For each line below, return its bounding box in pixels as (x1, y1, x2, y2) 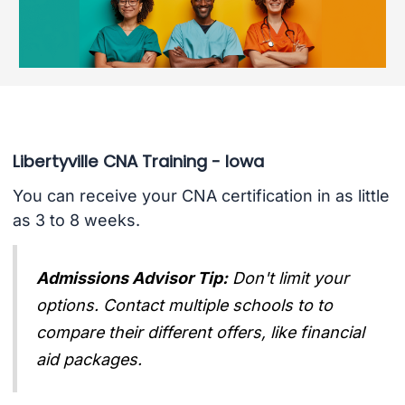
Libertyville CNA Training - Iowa (12, 149, 264, 173)
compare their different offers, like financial (36, 322, 365, 342)
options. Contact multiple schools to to (36, 295, 334, 315)
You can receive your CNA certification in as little (12, 186, 390, 206)
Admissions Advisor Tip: (36, 268, 229, 287)
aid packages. (36, 349, 143, 369)
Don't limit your (232, 268, 350, 287)
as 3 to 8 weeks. (12, 211, 140, 231)
